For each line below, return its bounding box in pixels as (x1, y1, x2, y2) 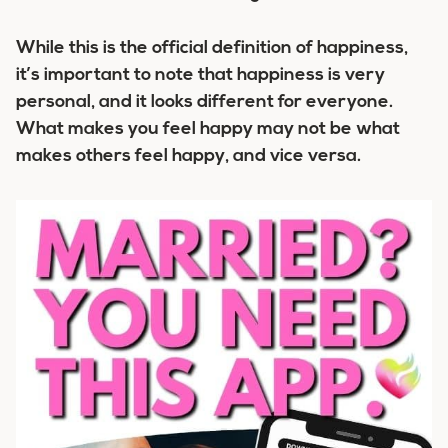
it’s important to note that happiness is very (16, 66, 385, 85)
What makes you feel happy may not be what (16, 120, 400, 139)
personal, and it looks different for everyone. (16, 93, 393, 112)
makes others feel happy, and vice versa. (16, 147, 361, 166)
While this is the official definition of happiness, (16, 39, 408, 58)
